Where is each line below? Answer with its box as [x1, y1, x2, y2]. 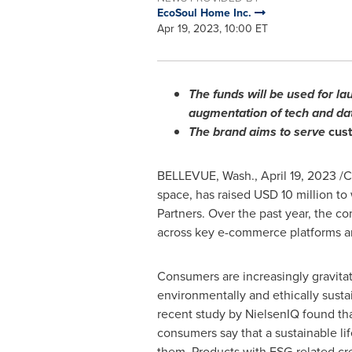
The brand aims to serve [188, 123, 328, 141]
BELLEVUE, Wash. [156, 167, 255, 185]
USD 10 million [253, 185, 333, 203]
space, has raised [156, 185, 254, 203]
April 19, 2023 [260, 167, 336, 185]
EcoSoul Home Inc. [156, 5, 255, 21]
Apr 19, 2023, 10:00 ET [156, 20, 268, 37]
